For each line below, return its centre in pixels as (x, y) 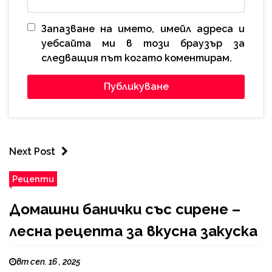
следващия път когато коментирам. (137, 58)
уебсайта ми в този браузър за (143, 43)
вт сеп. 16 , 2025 (48, 261)
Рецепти (33, 178)
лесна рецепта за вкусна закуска (133, 231)
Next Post (32, 151)
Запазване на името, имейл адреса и (143, 29)
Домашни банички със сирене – (125, 209)
